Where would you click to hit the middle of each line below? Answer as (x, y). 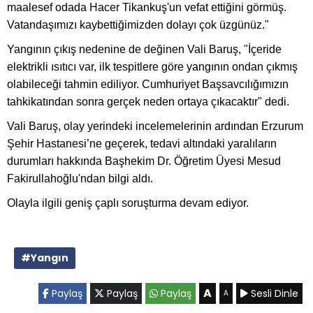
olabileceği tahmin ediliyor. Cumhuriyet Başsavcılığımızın (148, 84)
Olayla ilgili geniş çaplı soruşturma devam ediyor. (128, 203)
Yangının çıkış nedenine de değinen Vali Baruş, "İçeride (144, 49)
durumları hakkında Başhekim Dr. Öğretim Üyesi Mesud (144, 161)
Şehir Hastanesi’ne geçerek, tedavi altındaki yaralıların (142, 143)
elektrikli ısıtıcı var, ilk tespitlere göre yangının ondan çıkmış (152, 66)
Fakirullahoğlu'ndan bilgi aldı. (80, 178)
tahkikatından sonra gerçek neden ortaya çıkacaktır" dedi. (148, 101)
